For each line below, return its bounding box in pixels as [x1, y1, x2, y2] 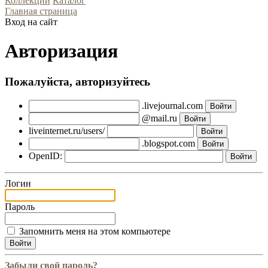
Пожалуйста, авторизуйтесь [5, 75, 150, 88]
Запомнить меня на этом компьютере [19, 226, 170, 236]
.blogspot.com [142, 138, 195, 148]
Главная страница [5, 6, 77, 16]
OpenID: [29, 150, 62, 161]
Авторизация [5, 40, 118, 62]
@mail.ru [142, 112, 177, 123]
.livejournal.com [142, 100, 203, 111]
